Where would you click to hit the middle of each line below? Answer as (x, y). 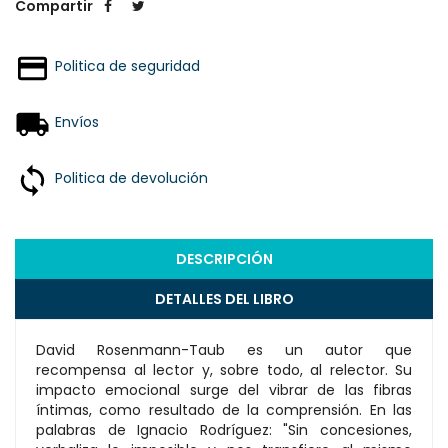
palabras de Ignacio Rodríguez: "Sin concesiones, (224, 429)
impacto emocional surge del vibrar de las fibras (224, 389)
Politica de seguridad (127, 65)
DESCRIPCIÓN (224, 258)
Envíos (77, 121)
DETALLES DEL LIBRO (224, 298)
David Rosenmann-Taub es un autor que (224, 349)
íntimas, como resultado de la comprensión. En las (224, 409)
